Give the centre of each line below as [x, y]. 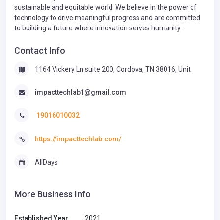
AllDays [46, 162]
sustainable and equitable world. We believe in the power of [106, 7]
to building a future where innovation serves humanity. [98, 28]
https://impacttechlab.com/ [78, 139]
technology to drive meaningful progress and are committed [107, 17]
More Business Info [53, 194]
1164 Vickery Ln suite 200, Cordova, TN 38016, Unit [113, 69]
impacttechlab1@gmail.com [81, 93]
